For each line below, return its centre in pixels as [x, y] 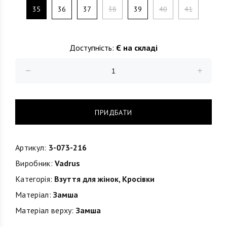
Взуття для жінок [87, 179]
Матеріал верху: [45, 210]
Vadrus [66, 163]
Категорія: [34, 179]
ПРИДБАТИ [113, 112]
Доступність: [92, 48]
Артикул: [31, 147]
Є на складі [136, 48]
